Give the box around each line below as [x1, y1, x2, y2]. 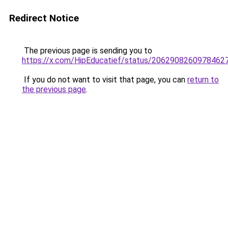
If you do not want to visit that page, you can [22, 75, 187, 84]
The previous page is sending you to [22, 46, 152, 55]
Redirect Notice [9, 12, 79, 24]
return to [187, 75, 219, 84]
